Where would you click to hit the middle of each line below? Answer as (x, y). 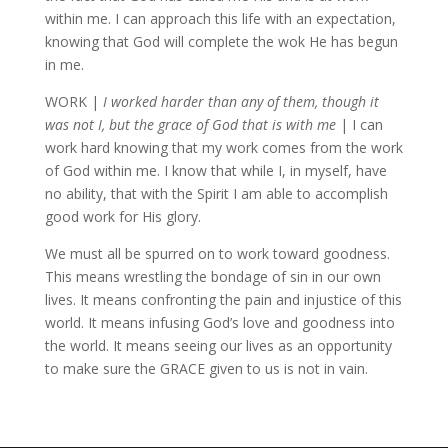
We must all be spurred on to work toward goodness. (217, 253)
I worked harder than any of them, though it (240, 101)
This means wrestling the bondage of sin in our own (212, 276)
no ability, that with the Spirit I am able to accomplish (216, 193)
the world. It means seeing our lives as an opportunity (218, 345)
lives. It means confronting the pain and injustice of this (223, 299)
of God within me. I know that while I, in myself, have (215, 170)
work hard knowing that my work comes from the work (223, 147)
